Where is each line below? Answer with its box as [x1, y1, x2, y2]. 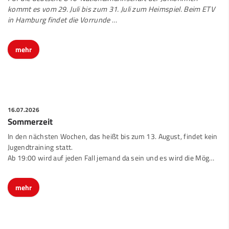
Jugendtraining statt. [8, 132, 73, 144]
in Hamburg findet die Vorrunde [8, 5, 112, 17]
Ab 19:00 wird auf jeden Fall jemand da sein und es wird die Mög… [8, 143, 215, 155]
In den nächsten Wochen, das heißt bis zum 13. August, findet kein [8, 122, 218, 133]
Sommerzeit [8, 106, 53, 119]
